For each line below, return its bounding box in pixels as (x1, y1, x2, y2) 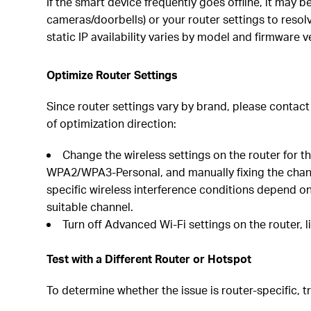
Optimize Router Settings (47, 67, 178, 82)
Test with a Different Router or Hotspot (47, 251, 252, 266)
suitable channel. (47, 199, 134, 214)
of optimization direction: (47, 116, 177, 131)
